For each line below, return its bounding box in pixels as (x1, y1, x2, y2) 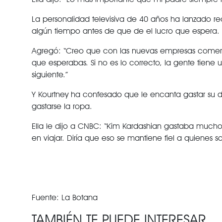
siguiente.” (31, 70, 68, 79)
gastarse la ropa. (31, 102, 92, 111)
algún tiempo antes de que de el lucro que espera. (31, 26, 220, 36)
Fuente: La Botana (31, 193, 98, 202)
